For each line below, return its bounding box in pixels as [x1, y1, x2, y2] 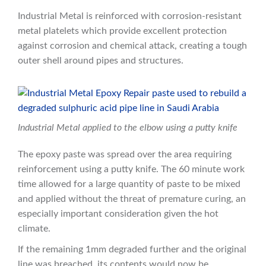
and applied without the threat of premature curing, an [18, 194, 246, 204]
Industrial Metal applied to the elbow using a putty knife [18, 123, 237, 133]
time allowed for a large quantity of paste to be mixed [18, 179, 240, 189]
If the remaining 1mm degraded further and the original [18, 245, 246, 255]
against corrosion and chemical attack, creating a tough [18, 41, 247, 51]
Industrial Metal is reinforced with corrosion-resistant [18, 11, 242, 21]
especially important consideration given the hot [18, 209, 218, 219]
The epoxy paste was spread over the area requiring [18, 150, 232, 160]
